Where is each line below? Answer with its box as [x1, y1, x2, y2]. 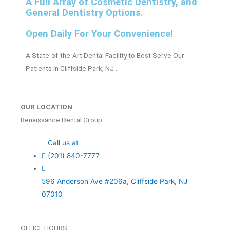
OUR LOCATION [21, 103, 72, 111]
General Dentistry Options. [26, 7, 143, 18]
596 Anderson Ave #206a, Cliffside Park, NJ [42, 177, 188, 186]
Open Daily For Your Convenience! [26, 28, 173, 40]
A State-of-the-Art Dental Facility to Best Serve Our [26, 51, 184, 60]
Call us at [48, 139, 79, 147]
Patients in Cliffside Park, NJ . [26, 64, 117, 73]
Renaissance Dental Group [21, 116, 102, 124]
